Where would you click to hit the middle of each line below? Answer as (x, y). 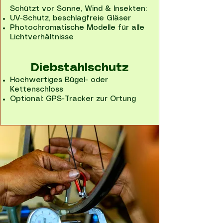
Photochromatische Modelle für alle (77, 28)
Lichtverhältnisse (42, 37)
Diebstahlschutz (80, 68)
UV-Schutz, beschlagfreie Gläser (70, 18)
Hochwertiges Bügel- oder (59, 80)
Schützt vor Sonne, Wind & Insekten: (78, 9)
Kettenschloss (37, 90)
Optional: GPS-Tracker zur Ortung (73, 99)
